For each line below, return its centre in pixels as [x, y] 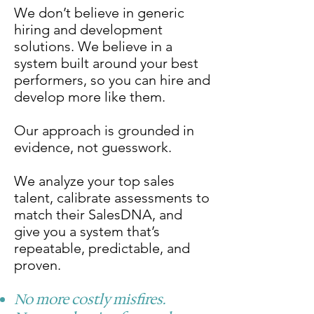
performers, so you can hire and [112, 80]
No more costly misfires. [90, 299]
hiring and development [88, 29]
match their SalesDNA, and [98, 214]
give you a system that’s [87, 231]
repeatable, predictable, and [102, 248]
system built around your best [106, 63]
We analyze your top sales [94, 181]
